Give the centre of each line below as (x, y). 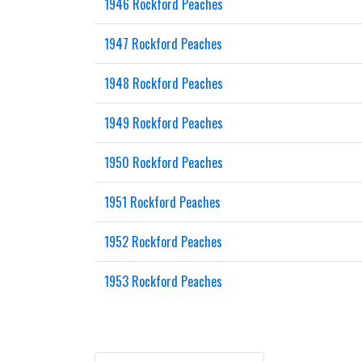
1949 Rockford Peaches (164, 123)
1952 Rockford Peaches (163, 242)
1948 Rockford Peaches (164, 83)
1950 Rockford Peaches (164, 162)
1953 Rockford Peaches (163, 281)
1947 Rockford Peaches (163, 44)
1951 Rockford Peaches (162, 202)
